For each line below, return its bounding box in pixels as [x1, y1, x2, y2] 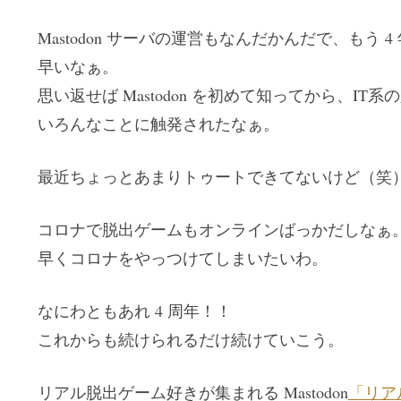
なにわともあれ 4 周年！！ [37, 300, 232, 321]
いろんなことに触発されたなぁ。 [37, 113, 279, 134]
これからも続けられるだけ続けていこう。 [37, 328, 344, 350]
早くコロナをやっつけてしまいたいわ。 [37, 247, 328, 269]
